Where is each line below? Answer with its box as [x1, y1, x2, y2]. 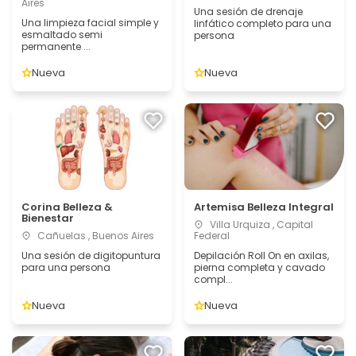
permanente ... [21, 40, 91, 53]
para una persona [21, 261, 110, 274]
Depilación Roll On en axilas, [193, 249, 329, 262]
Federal [193, 229, 230, 242]
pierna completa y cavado [193, 261, 325, 274]
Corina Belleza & [21, 199, 113, 215]
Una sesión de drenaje [193, 5, 303, 18]
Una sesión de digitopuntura [21, 249, 161, 262]
